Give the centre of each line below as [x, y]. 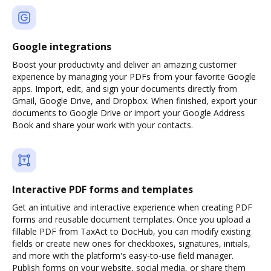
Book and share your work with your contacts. [103, 125]
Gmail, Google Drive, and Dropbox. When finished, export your [134, 101]
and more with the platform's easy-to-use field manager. [123, 256]
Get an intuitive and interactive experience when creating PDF [132, 207]
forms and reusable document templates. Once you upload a [131, 219]
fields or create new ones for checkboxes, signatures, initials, [131, 243]
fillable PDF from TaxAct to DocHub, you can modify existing [131, 231]
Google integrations [62, 47]
